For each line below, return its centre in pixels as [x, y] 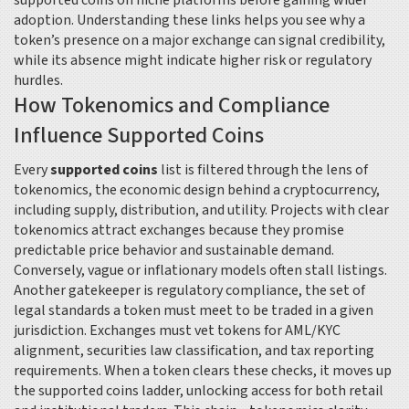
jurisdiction [49, 330]
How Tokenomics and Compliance [172, 105]
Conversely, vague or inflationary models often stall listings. [200, 270]
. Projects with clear [327, 210]
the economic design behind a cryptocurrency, [237, 190]
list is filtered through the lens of [263, 170]
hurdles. [38, 80]
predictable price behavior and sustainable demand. [174, 250]
